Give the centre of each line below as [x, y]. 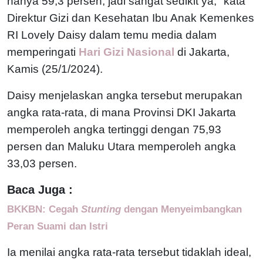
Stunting [102, 209]
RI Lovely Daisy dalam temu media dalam [112, 35]
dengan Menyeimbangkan [183, 209]
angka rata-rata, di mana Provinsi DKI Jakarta [122, 112]
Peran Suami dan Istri [58, 226]
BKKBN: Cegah [44, 209]
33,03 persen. [42, 163]
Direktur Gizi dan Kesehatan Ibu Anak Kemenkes [131, 18]
